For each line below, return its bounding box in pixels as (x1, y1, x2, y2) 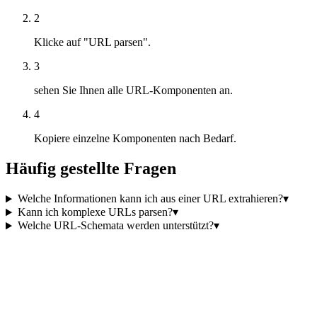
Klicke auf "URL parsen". (34, 35, 151, 48)
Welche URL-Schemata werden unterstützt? (17, 219, 214, 232)
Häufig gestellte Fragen (6, 158, 176, 178)
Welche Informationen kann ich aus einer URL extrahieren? (17, 192, 283, 205)
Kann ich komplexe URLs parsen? (17, 206, 173, 219)
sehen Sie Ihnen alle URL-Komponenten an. (34, 83, 233, 96)
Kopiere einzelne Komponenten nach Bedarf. (34, 132, 236, 144)
